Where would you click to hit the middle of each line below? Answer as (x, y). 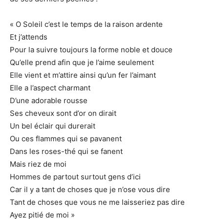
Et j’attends (29, 37)
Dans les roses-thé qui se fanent (66, 151)
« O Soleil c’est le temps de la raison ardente (86, 24)
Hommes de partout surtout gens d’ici (75, 176)
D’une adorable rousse (49, 100)
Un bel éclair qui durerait (53, 126)
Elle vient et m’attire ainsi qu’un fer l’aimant (83, 75)
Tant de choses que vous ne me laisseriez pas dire (97, 202)
